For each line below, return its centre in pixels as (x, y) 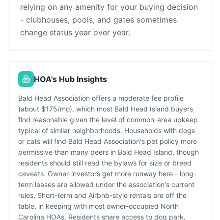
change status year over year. (75, 32)
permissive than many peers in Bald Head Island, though (109, 152)
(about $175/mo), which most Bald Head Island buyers (106, 109)
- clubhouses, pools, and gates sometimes (98, 20)
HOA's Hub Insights (70, 79)
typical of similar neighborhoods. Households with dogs (107, 130)
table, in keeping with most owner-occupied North (98, 206)
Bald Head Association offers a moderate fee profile (101, 98)
